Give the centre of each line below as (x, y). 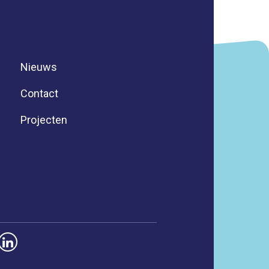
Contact (39, 94)
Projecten (44, 120)
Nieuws (38, 67)
